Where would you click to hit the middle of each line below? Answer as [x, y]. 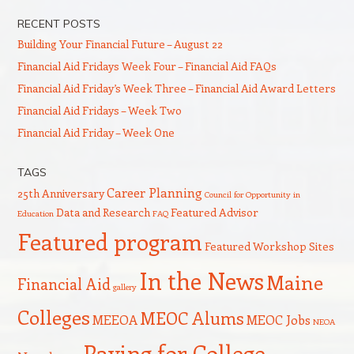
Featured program [109, 241]
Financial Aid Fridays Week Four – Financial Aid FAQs [147, 66]
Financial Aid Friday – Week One [96, 132]
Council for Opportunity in [252, 194]
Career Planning [154, 192]
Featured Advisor [214, 212]
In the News [201, 281]
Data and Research [103, 212]
